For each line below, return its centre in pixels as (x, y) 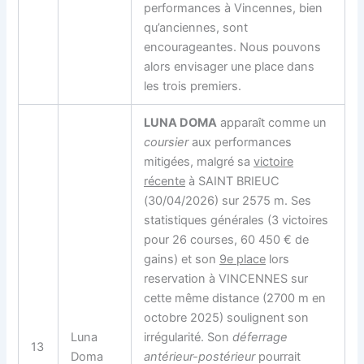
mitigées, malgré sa (199, 161)
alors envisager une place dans (230, 66)
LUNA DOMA (181, 122)
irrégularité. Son (188, 337)
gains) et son (182, 259)
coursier (167, 142)
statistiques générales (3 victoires (236, 220)
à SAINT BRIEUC (233, 181)
